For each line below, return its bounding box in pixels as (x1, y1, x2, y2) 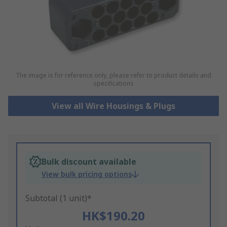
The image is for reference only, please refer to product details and (15, 71, 211, 80)
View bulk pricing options (42, 169, 132, 179)
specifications (93, 79, 134, 88)
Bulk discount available (42, 156, 136, 168)
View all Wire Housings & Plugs (51, 100, 175, 112)
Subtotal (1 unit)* (25, 193, 92, 204)
